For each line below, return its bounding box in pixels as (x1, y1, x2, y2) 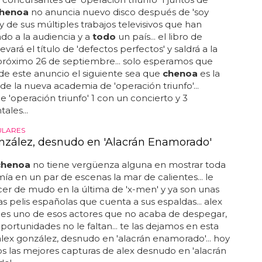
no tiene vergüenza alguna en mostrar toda (30, 159, 226, 170)
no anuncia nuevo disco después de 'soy (28, 6, 209, 18)
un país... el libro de (115, 31, 202, 42)
